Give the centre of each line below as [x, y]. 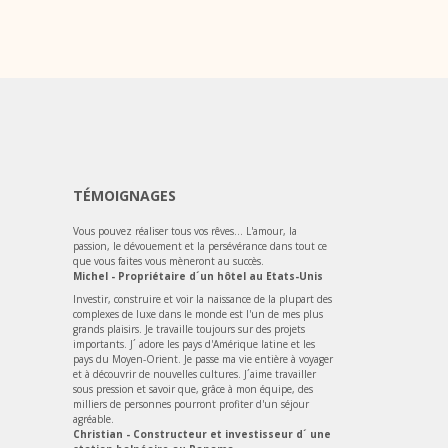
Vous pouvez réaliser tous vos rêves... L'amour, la [185, 230]
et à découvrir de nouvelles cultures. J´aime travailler [194, 373]
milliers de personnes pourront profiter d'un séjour [191, 403]
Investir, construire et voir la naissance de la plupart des [202, 298]
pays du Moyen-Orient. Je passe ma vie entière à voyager [203, 358]
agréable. [93, 418]
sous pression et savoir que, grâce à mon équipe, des [193, 388]
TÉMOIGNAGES [124, 195]
